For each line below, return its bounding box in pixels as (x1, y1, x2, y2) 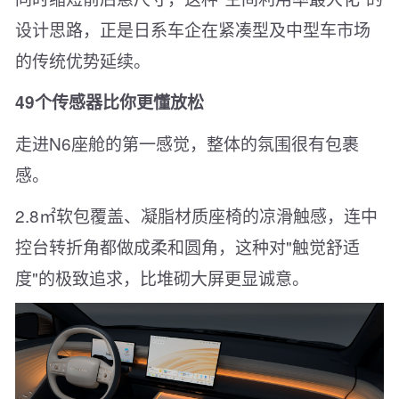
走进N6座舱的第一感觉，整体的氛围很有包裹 (15, 131, 359, 156)
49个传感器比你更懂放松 (15, 90, 204, 115)
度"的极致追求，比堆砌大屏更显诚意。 (15, 265, 309, 290)
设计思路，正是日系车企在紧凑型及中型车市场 (15, 17, 370, 42)
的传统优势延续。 (15, 48, 151, 73)
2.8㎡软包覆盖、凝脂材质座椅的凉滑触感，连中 (15, 203, 378, 228)
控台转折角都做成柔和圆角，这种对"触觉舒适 (15, 234, 360, 259)
